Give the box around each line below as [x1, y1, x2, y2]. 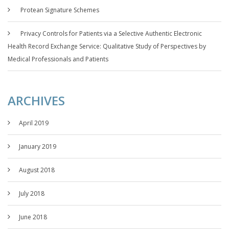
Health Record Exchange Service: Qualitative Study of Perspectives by [8, 42, 206, 51]
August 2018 [19, 166, 55, 175]
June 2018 [19, 213, 47, 222]
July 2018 [19, 189, 44, 198]
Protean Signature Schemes [20, 6, 99, 15]
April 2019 [19, 119, 49, 128]
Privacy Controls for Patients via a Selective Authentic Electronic [20, 29, 202, 38]
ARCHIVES [8, 92, 65, 109]
